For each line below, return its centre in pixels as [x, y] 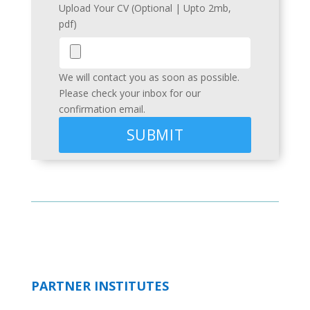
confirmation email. [102, 109]
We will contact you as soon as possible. [149, 77]
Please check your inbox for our [129, 93]
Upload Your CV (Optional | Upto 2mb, [145, 8]
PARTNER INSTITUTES [100, 286]
